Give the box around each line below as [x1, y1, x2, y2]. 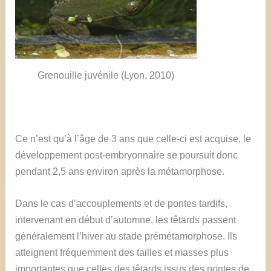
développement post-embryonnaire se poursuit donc [15, 149, 238, 160]
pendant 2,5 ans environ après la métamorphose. [15, 165, 225, 177]
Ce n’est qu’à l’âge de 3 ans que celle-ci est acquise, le [15, 132, 252, 144]
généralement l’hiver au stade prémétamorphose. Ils [15, 230, 238, 241]
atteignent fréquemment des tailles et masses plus [15, 246, 229, 258]
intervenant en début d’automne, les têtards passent [15, 214, 237, 225]
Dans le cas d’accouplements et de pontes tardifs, [15, 197, 228, 209]
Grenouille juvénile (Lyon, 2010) [38, 69, 175, 80]
